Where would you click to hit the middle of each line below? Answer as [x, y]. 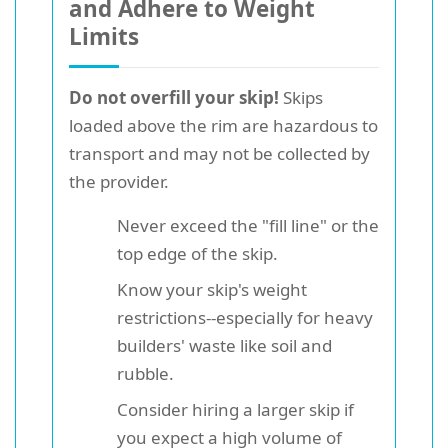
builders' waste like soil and [224, 345]
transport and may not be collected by [219, 153]
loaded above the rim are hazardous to [223, 125]
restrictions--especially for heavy [245, 317]
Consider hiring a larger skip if [235, 409]
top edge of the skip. [197, 253]
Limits [104, 36]
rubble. [145, 373]
